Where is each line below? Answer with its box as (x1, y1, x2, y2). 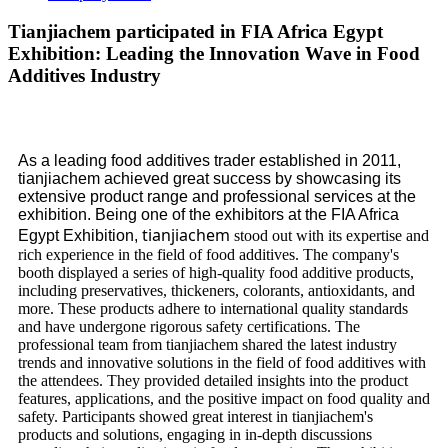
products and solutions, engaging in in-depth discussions (18, 425, 372, 443)
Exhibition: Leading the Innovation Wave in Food (8, 43, 420, 65)
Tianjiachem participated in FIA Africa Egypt (8, 21, 383, 43)
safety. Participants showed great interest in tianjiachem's (18, 407, 373, 425)
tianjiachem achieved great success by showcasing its (18, 169, 401, 187)
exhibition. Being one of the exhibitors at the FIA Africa (18, 205, 399, 223)
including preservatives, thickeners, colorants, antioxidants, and (18, 281, 415, 299)
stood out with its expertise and (230, 226, 429, 244)
